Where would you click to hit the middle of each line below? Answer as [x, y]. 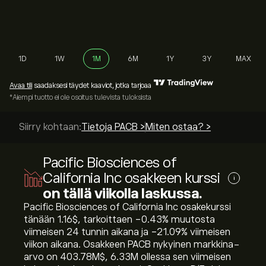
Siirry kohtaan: [50, 127]
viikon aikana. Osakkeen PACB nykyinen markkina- [132, 245]
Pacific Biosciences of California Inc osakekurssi [127, 207]
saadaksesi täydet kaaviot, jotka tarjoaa [92, 85]
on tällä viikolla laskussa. [123, 193]
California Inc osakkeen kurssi [131, 178]
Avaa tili [21, 85]
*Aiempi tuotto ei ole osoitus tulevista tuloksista [80, 97]
